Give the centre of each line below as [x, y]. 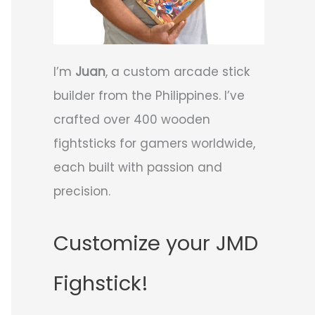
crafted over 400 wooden [132, 119]
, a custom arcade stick [178, 71]
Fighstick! [101, 284]
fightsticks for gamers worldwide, [154, 143]
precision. [82, 191]
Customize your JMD [156, 244]
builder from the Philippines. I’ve [149, 95]
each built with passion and [138, 167]
